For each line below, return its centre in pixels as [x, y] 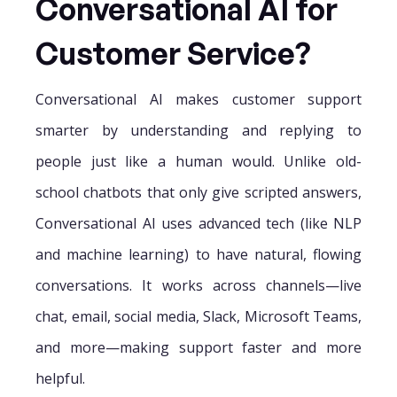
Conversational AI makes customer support [198, 99]
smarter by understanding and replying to [198, 130]
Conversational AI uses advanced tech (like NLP [198, 223]
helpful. [60, 378]
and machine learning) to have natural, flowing [198, 254]
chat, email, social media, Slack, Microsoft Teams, [198, 316]
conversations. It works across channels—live [198, 285]
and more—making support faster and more [198, 347]
